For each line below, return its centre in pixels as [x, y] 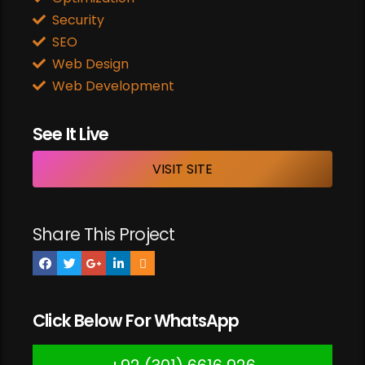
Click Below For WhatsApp [136, 321]
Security [78, 20]
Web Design [90, 64]
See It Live [71, 134]
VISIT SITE [182, 169]
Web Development [113, 86]
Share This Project [104, 235]
